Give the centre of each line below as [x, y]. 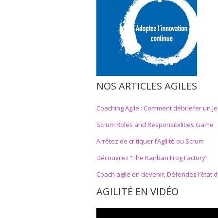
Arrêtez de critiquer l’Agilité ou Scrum [150, 141]
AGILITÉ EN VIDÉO [137, 191]
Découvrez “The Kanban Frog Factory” [152, 157]
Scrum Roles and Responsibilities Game [155, 124]
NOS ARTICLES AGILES [147, 86]
